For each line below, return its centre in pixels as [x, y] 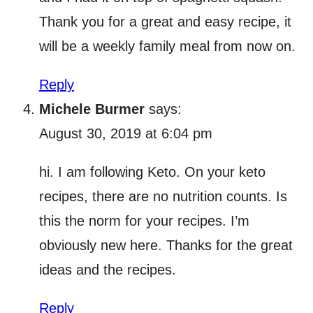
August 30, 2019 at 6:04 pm [126, 134]
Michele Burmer [92, 109]
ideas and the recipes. [108, 270]
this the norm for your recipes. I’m [144, 221]
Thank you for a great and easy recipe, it [165, 22]
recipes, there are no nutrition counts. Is [163, 197]
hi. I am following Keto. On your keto [152, 172]
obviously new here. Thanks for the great [166, 246]
